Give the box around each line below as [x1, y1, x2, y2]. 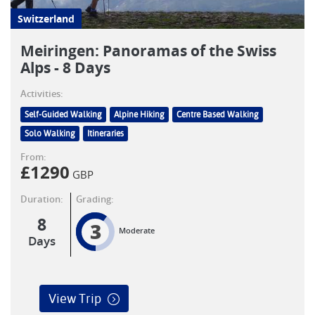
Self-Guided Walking [25, 110, 102, 120]
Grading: [76, 193, 114, 206]
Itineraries [87, 129, 124, 139]
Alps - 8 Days [20, 58, 110, 79]
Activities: [20, 87, 63, 101]
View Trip [48, 291, 101, 307]
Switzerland [18, 12, 75, 26]
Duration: [20, 193, 63, 206]
